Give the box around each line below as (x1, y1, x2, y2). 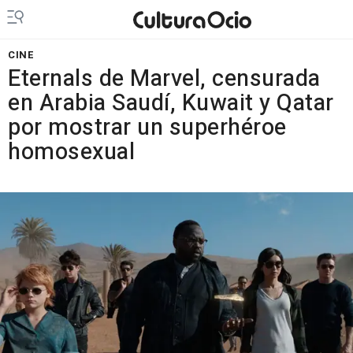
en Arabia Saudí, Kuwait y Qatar (8, 87, 334, 120)
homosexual (8, 136, 135, 169)
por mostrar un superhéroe (8, 111, 287, 144)
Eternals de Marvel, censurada (8, 62, 321, 95)
